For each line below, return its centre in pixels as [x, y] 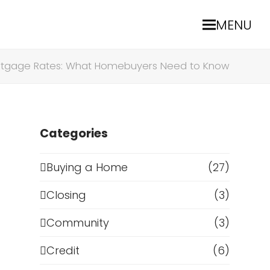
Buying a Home [87, 167]
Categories [74, 133]
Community [78, 223]
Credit [63, 250]
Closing [67, 195]
